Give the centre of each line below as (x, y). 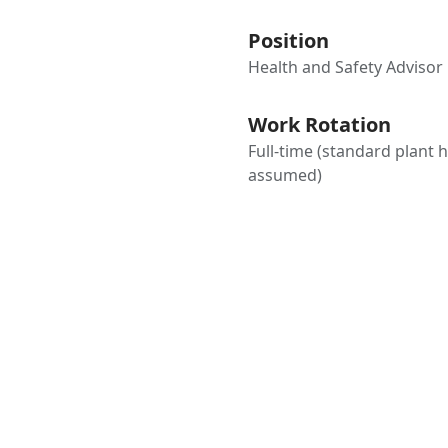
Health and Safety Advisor (346, 67)
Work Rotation (320, 124)
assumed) (285, 175)
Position (289, 40)
